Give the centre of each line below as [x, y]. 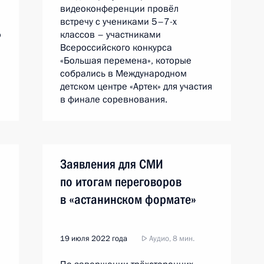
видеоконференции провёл [119, 9]
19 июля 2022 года [94, 239]
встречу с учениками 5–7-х [118, 22]
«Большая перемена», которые [126, 61]
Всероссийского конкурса [116, 48]
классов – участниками [110, 35]
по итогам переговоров [121, 182]
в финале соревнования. [114, 100]
